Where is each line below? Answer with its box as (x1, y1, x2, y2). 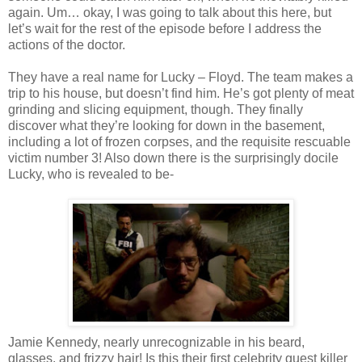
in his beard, (231, 335, 305, 349)
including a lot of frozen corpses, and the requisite (8, 134, 294, 149)
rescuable (294, 134, 351, 149)
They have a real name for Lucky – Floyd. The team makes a (8, 69, 353, 84)
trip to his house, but (8, 86, 126, 100)
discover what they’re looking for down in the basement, (8, 118, 325, 133)
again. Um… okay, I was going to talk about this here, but (8, 5, 331, 19)
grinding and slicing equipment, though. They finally (8, 102, 303, 116)
